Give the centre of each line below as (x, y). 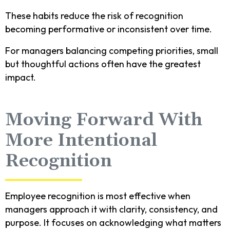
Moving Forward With (104, 120)
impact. (21, 77)
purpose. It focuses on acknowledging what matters (113, 222)
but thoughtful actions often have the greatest (103, 64)
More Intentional (81, 140)
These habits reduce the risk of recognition (94, 15)
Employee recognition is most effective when (98, 196)
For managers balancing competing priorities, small (112, 50)
